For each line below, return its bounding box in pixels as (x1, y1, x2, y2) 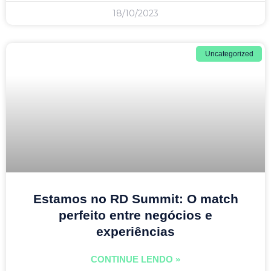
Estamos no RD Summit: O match (33, 191, 238, 206)
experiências (96, 224, 175, 238)
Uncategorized (204, 49, 253, 58)
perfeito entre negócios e (59, 207, 212, 222)
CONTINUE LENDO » (91, 253, 180, 264)
